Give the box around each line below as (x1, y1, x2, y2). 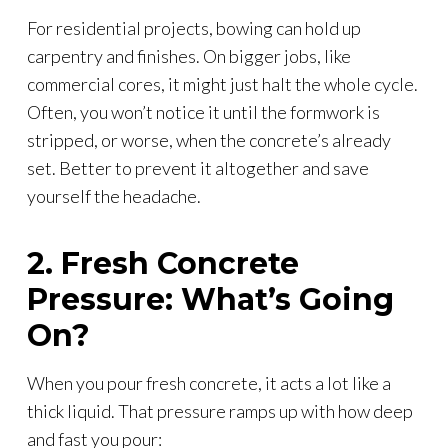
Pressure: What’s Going (27, 280, 394, 318)
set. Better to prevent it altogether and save (27, 156, 369, 179)
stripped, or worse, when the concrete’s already (27, 128, 391, 151)
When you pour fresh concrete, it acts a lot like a (27, 371, 391, 394)
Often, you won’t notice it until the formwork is (27, 100, 380, 123)
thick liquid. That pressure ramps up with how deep (27, 399, 413, 422)
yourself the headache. (27, 184, 201, 207)
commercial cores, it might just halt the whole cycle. (27, 72, 418, 95)
